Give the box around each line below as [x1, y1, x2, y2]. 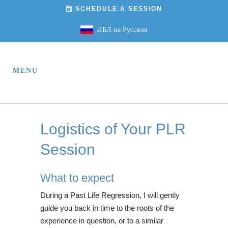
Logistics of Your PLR [40, 121, 186, 137]
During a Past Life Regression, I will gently [40, 191, 180, 199]
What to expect [40, 172, 114, 184]
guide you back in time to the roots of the [40, 204, 174, 212]
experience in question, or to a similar [40, 216, 163, 225]
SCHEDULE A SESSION [72, 5, 162, 12]
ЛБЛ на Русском [93, 26, 148, 34]
